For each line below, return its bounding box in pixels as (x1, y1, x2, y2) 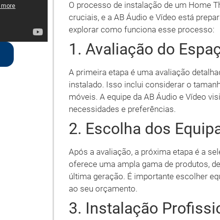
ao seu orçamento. (69, 184, 137, 193)
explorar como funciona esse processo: (69, 25, 215, 34)
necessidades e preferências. (69, 104, 176, 114)
